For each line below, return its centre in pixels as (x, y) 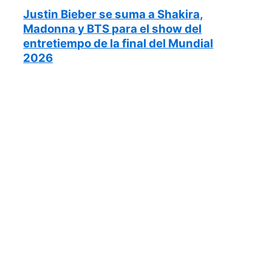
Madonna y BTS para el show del (113, 29)
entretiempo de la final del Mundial (118, 44)
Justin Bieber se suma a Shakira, (114, 15)
